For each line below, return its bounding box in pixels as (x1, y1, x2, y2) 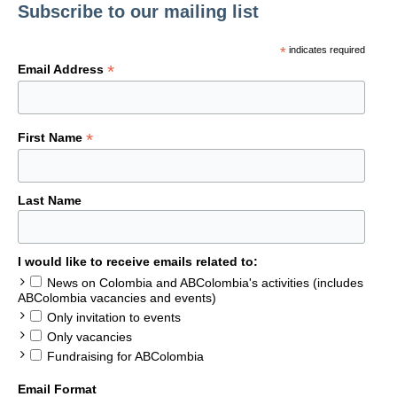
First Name (18, 129, 86, 144)
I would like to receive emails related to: (18, 254, 258, 269)
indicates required (285, 43, 365, 55)
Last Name (18, 193, 82, 207)
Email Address (18, 61, 107, 76)
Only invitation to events (47, 309, 181, 324)
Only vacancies (47, 329, 132, 344)
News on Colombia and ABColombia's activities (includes (47, 276, 363, 291)
